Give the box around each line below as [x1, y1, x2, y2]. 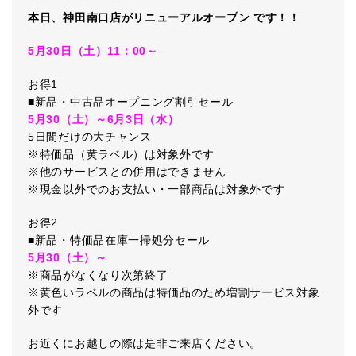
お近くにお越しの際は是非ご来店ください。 [28, 337, 261, 350]
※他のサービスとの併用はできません [28, 165, 226, 178]
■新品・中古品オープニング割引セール [28, 95, 234, 108]
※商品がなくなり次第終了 [28, 269, 168, 281]
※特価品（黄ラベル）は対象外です [28, 148, 215, 161]
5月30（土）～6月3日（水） [28, 113, 180, 126]
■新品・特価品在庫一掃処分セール [28, 234, 211, 246]
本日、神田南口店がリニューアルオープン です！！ [28, 11, 300, 24]
